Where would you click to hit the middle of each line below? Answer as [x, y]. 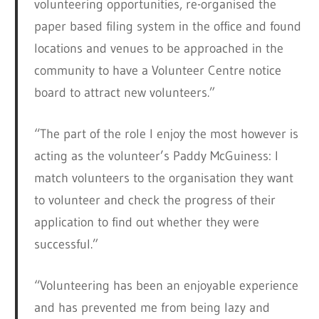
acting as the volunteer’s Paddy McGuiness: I [156, 156]
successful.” [66, 245]
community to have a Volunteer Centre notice [157, 71]
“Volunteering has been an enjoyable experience [166, 286]
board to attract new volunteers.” [124, 93]
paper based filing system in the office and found [167, 27]
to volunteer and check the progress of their [155, 200]
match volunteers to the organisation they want [163, 178]
